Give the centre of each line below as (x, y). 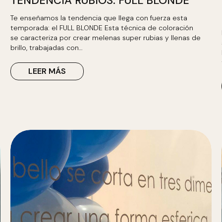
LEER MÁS (47, 71)
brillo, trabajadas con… (46, 48)
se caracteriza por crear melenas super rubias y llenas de (105, 38)
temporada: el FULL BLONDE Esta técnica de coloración (102, 28)
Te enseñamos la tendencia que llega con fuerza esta (99, 18)
